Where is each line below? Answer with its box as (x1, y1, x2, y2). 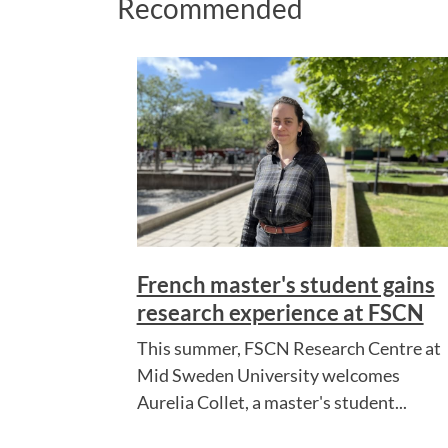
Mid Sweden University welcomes (136, 363, 400, 386)
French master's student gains (136, 270, 435, 298)
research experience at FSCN (136, 298, 424, 326)
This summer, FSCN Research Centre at (136, 336, 441, 359)
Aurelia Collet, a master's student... (136, 390, 407, 413)
